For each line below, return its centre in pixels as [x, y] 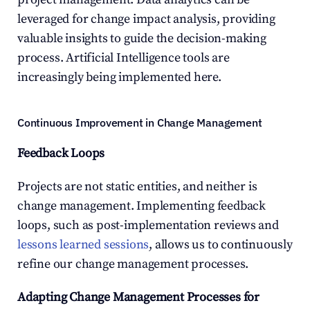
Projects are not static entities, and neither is [137, 186]
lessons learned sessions [83, 245]
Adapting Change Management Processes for [138, 297]
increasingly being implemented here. [119, 77]
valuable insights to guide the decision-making [142, 38]
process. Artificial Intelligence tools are [124, 58]
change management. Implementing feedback [142, 206]
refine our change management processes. [133, 264]
